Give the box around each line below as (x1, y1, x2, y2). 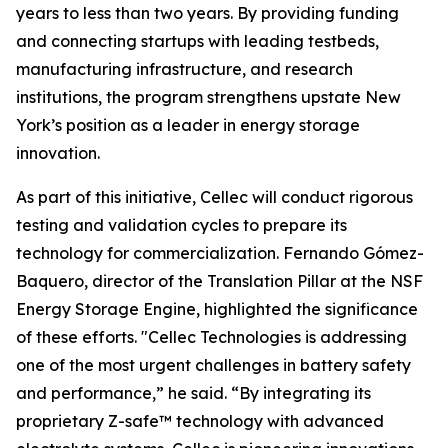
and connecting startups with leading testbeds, (16, 31, 379, 51)
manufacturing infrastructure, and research (16, 59, 353, 79)
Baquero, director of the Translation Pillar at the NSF (16, 271, 423, 291)
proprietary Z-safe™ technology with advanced (16, 411, 384, 431)
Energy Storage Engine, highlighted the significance (16, 299, 418, 319)
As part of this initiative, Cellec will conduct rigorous (16, 187, 413, 207)
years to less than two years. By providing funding (16, 3, 399, 23)
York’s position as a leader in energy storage (16, 115, 360, 135)
